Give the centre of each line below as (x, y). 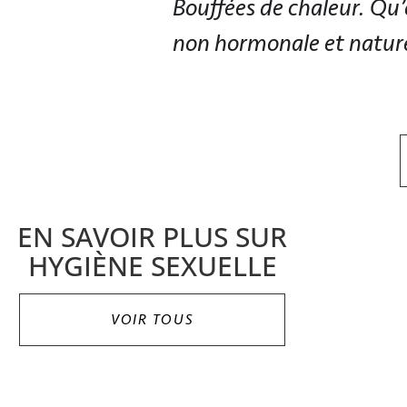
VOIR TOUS (153, 319)
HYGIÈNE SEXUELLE (152, 265)
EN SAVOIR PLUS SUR (153, 236)
